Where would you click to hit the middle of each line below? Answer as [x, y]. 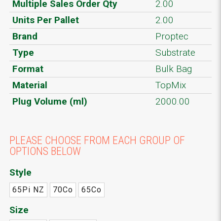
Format [28, 69]
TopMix [171, 85]
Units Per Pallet [46, 20]
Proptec [172, 36]
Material [30, 85]
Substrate [175, 52]
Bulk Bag [174, 69]
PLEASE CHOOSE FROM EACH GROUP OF [97, 141]
